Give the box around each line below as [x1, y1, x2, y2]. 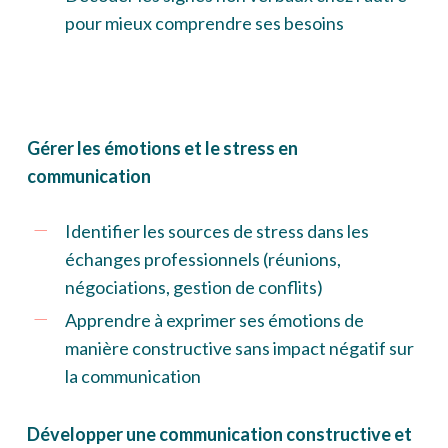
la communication [64, 365, 201, 388]
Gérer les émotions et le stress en [26, 137, 298, 160]
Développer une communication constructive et [26, 423, 412, 446]
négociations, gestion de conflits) [64, 276, 323, 299]
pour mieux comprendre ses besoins [64, 12, 344, 35]
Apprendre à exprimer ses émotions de [64, 309, 364, 332]
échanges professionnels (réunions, [64, 248, 341, 271]
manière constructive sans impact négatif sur [64, 337, 414, 360]
